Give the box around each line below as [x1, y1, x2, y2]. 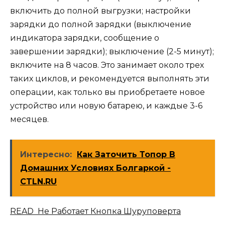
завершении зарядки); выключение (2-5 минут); [10, 46, 214, 56]
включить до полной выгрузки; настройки [10, 6, 191, 16]
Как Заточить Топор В [77, 150, 175, 160]
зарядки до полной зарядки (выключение [10, 19, 191, 29]
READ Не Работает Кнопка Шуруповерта [10, 206, 181, 216]
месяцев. [10, 114, 49, 124]
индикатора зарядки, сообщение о [10, 33, 159, 43]
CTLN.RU [20, 177, 57, 187]
